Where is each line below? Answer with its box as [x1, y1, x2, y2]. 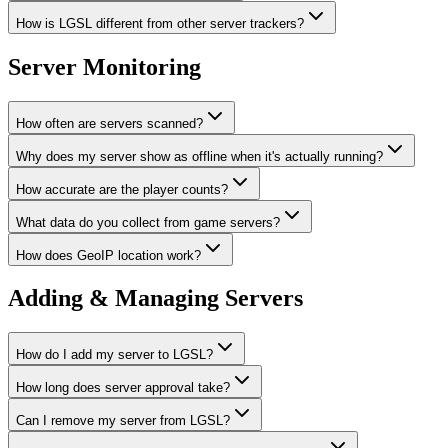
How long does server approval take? [16, 380, 230, 396]
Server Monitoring [8, 53, 201, 80]
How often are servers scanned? [16, 115, 203, 131]
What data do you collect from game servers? [16, 214, 280, 230]
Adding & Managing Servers [8, 285, 303, 312]
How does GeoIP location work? [16, 247, 201, 263]
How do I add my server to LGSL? [16, 347, 213, 363]
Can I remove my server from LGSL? [16, 413, 230, 429]
